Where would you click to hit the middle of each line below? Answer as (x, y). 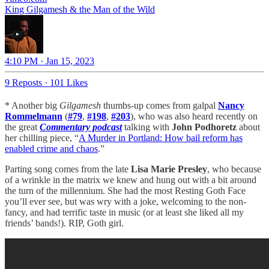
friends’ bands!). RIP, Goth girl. (64, 223)
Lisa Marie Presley (169, 169)
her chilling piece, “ (42, 138)
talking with (148, 127)
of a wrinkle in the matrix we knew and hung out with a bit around (131, 180)
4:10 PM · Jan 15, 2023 (50, 61)
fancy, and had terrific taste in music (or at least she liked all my (124, 212)
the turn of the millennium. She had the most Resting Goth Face (125, 190)
